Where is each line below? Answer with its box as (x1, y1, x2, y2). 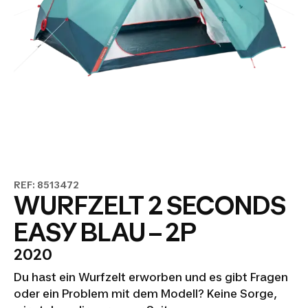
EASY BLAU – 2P (14, 217, 197, 247)
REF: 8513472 (14, 179, 79, 190)
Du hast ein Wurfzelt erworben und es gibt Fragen (14, 270, 288, 284)
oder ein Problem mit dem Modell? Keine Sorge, (14, 287, 277, 300)
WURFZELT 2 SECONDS (14, 190, 286, 221)
